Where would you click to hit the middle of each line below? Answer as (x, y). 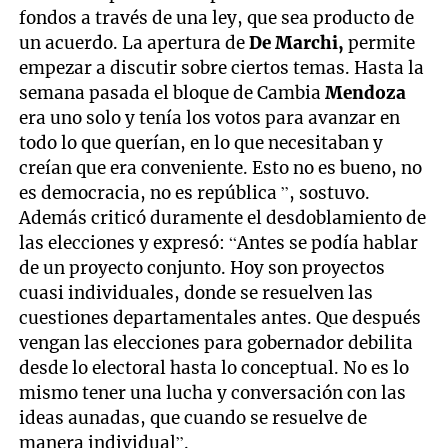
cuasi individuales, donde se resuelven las (196, 292)
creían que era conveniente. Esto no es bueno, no (221, 167)
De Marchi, (297, 42)
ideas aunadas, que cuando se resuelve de (193, 417)
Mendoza (366, 92)
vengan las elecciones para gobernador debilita (216, 342)
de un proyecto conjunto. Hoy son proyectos (202, 267)
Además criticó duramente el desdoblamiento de (223, 217)
